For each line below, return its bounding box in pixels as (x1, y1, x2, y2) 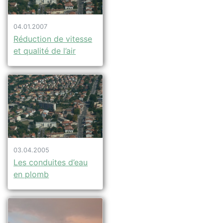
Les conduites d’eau (13, 157, 88, 168)
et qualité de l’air (13, 46, 76, 56)
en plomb (13, 169, 49, 180)
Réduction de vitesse (13, 34, 93, 44)
